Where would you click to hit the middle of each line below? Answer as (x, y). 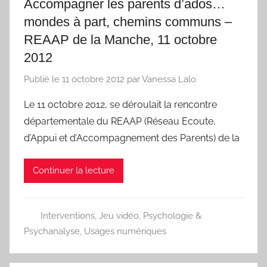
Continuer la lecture (74, 171)
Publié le (43, 79)
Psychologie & (172, 215)
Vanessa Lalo (169, 79)
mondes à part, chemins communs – (128, 22)
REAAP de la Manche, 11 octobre (120, 40)
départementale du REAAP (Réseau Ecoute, (120, 121)
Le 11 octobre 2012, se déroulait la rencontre (120, 104)
